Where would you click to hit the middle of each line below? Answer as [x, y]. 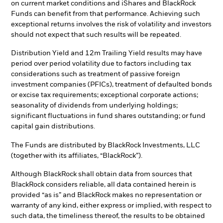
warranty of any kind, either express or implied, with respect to [111, 206]
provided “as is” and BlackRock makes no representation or [106, 195]
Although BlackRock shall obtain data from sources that [102, 174]
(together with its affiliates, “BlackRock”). [77, 156]
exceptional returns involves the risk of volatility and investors [111, 24]
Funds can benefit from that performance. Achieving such [106, 14]
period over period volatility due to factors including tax [101, 64]
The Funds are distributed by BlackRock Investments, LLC [106, 145]
